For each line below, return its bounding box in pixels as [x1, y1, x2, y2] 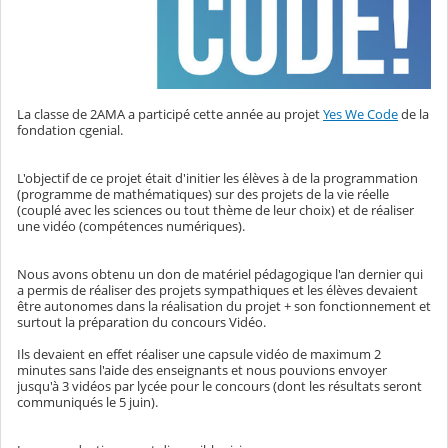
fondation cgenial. [17, 120, 126, 139]
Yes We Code [323, 104, 398, 123]
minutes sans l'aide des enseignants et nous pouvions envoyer [17, 360, 387, 379]
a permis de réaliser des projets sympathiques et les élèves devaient [17, 280, 418, 299]
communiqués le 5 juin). [17, 392, 158, 411]
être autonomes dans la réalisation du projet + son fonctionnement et [17, 296, 431, 315]
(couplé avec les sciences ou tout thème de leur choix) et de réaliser [17, 200, 414, 219]
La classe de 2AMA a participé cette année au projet [17, 104, 323, 123]
